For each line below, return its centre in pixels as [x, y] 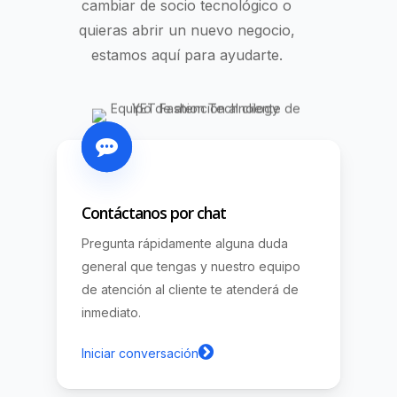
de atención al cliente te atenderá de [190, 290]
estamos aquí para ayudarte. [187, 55]
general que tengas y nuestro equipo [191, 267]
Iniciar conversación [140, 354]
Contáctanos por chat [153, 213]
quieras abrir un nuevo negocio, [187, 31]
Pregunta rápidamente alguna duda [184, 244]
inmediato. [111, 313]
